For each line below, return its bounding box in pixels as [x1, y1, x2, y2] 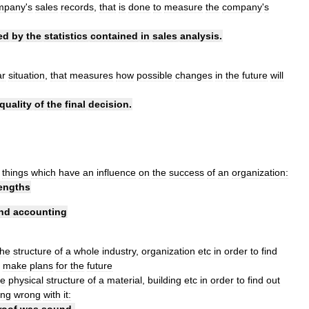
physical [8, 274, 43, 286]
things [2, 166, 28, 178]
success [169, 166, 204, 178]
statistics [44, 30, 88, 41]
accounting [13, 206, 67, 217]
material [107, 274, 142, 286]
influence [97, 166, 136, 178]
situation [8, 69, 45, 81]
